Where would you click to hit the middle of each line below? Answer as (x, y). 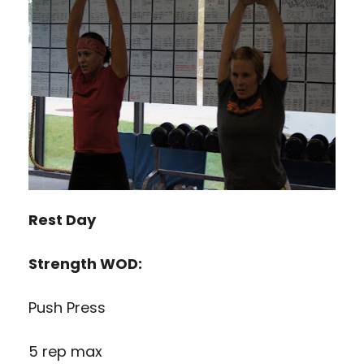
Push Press (67, 307)
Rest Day (62, 219)
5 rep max (65, 351)
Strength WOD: (85, 263)
